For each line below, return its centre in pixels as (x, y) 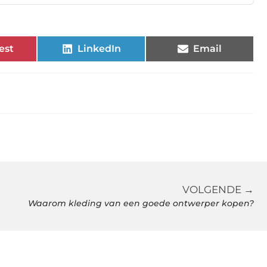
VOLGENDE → (218, 190)
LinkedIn (99, 49)
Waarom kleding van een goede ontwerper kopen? (141, 203)
